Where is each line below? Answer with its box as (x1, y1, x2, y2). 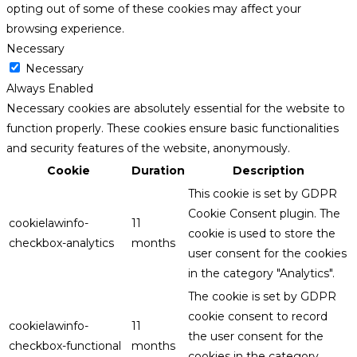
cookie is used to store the (188, 226, 335, 241)
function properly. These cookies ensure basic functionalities (6, 120, 339, 135)
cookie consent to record (188, 308, 328, 324)
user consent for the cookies (188, 245, 347, 261)
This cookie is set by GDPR (188, 186, 337, 201)
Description (232, 163, 304, 178)
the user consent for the (188, 328, 324, 343)
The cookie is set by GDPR (188, 288, 336, 304)
